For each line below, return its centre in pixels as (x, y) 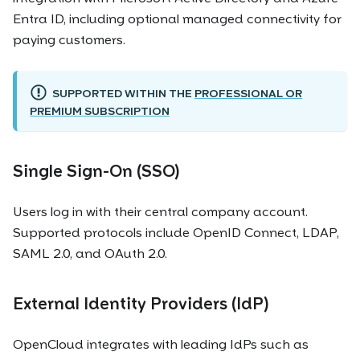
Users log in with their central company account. (160, 211)
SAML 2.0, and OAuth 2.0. (90, 253)
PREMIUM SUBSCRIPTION (100, 111)
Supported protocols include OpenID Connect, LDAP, (176, 232)
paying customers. (69, 39)
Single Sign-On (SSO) (96, 171)
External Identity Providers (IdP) (141, 304)
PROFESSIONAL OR (248, 93)
